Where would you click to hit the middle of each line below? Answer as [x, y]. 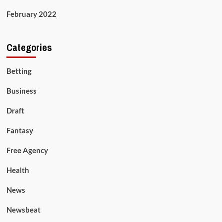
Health [18, 170]
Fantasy [20, 131]
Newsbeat [23, 210]
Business [21, 91]
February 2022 [31, 14]
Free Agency [27, 150]
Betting [19, 71]
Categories [29, 48]
